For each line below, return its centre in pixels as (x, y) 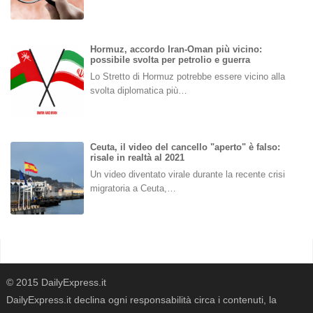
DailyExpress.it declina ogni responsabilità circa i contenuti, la (141, 300)
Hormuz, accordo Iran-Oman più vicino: (176, 50)
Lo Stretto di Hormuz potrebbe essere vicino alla (187, 77)
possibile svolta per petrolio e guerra (170, 60)
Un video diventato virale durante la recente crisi (187, 174)
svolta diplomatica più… (138, 91)
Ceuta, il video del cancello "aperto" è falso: (185, 147)
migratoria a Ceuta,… (133, 188)
